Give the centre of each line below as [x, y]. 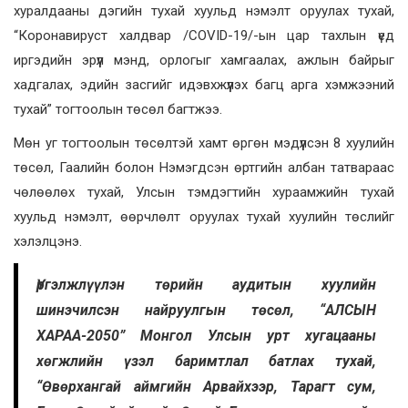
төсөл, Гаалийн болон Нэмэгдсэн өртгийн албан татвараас [204, 168]
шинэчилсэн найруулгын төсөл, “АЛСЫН [206, 311]
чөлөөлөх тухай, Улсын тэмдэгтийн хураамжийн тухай [204, 193]
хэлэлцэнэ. [48, 242]
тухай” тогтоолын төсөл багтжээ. [118, 110]
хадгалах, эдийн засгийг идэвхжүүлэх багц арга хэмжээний [204, 85]
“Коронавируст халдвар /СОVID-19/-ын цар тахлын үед [204, 36]
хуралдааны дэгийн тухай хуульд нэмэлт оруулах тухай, [204, 11]
